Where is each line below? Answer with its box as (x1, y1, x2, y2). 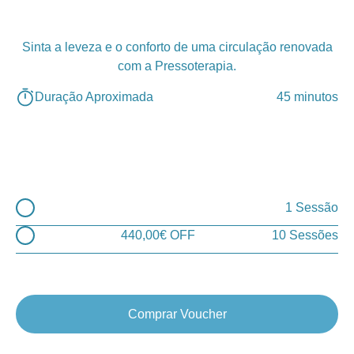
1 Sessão (285, 201, 338, 215)
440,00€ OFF (121, 228, 195, 243)
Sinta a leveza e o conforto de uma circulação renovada (21, 40, 333, 55)
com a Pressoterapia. (118, 59, 236, 73)
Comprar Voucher (127, 307, 227, 322)
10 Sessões (272, 228, 338, 243)
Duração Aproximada (35, 90, 153, 104)
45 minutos (277, 90, 338, 104)
